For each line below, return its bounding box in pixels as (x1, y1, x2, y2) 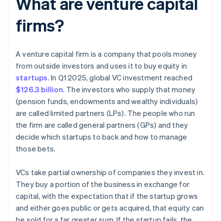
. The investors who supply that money (63, 84, 196, 95)
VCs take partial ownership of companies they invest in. (16, 167, 205, 178)
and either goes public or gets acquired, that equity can (16, 203, 204, 213)
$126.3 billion (16, 84, 63, 95)
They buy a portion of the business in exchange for (16, 179, 190, 189)
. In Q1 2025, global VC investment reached (47, 73, 193, 83)
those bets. (16, 144, 56, 154)
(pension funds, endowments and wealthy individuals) (16, 96, 198, 107)
